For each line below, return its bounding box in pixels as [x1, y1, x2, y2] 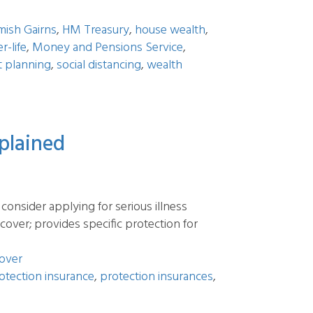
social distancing [57, 55, 141, 75]
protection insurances [100, 267, 213, 287]
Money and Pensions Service [32, 38, 183, 58]
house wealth [135, 20, 205, 41]
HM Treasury [62, 20, 129, 41]
